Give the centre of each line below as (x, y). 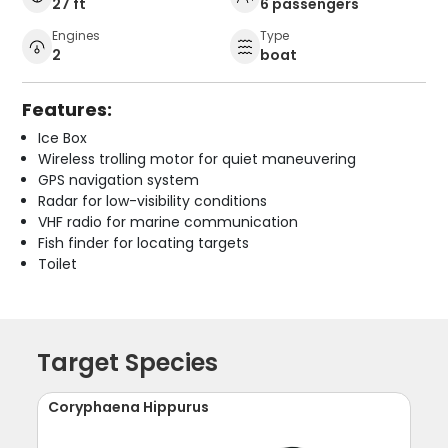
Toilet (58, 263)
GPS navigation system (119, 179)
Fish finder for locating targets (144, 242)
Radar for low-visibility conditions (153, 200)
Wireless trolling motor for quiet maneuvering (197, 158)
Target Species (128, 362)
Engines (76, 35)
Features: (67, 109)
